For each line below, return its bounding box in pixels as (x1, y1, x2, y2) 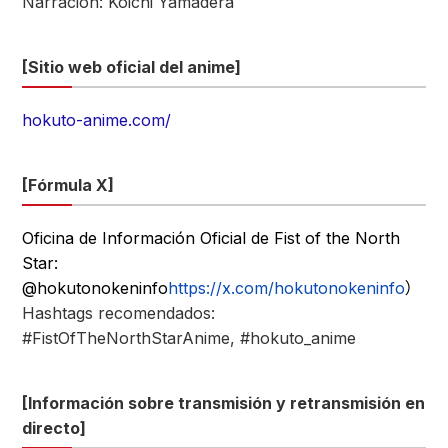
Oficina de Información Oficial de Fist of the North (22, 228, 400, 248)
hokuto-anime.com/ (22, 110, 171, 130)
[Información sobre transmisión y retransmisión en (22, 393, 425, 413)
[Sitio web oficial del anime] (22, 57, 241, 77)
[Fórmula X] (22, 175, 114, 195)
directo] (22, 418, 86, 438)
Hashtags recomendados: (22, 303, 215, 323)
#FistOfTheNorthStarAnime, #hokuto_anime (22, 328, 356, 348)
